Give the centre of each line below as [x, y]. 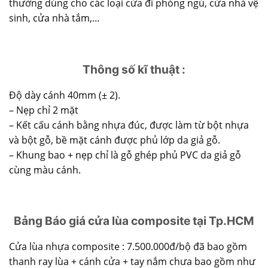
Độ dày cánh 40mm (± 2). [65, 95]
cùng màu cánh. [45, 170]
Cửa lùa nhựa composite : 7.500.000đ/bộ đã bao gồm [128, 247]
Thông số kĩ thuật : [134, 69]
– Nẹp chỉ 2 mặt [44, 110]
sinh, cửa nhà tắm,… [54, 18]
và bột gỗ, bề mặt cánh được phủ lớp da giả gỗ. [115, 140]
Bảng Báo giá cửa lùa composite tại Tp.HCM [134, 220]
